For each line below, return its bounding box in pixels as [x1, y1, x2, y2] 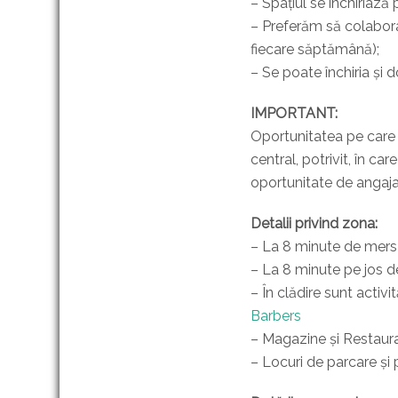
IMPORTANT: [251, 105, 338, 122]
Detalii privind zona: [251, 215, 378, 232]
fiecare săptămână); [251, 41, 379, 58]
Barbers [251, 307, 301, 324]
